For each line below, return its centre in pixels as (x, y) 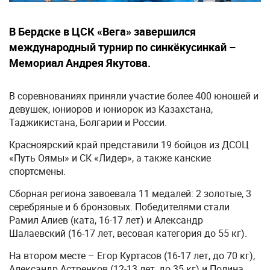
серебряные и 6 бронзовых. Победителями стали (119, 207)
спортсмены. (37, 171)
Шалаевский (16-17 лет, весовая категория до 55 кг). (128, 233)
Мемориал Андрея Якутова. (80, 63)
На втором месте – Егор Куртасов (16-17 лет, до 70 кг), (132, 256)
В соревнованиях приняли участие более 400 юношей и (134, 96)
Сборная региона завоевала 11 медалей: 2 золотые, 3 (130, 193)
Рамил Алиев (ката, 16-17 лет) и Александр (106, 220)
